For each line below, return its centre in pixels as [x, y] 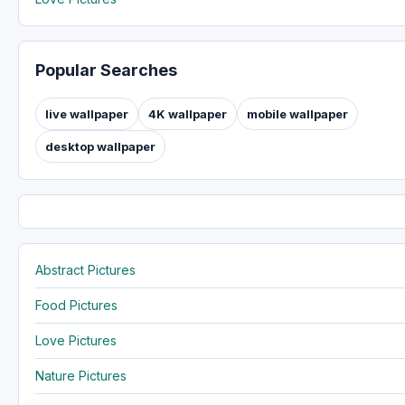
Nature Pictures [81, 375]
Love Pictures [76, 340]
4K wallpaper [188, 113]
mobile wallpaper [297, 113]
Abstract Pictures [85, 269]
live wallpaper [87, 113]
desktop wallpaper [100, 146]
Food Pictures [76, 305]
